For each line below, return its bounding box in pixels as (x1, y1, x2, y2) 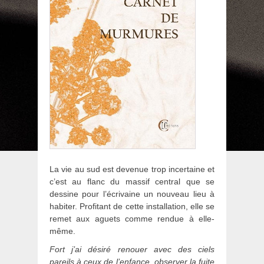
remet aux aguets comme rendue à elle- (49, 214, 214, 224)
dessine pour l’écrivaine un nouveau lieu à (49, 189, 214, 199)
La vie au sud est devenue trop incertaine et (49, 164, 214, 174)
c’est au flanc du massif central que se (49, 177, 214, 187)
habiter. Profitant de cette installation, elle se (49, 202, 214, 212)
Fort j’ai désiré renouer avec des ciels (49, 245, 214, 255)
